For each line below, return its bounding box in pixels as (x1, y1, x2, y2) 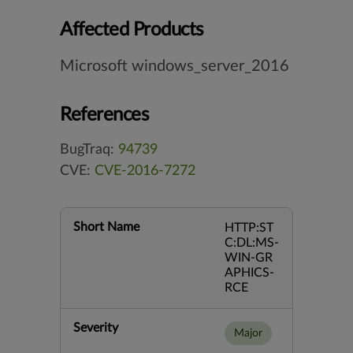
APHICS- (225, 266, 274, 279)
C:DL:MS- (225, 236, 279, 249)
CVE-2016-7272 (95, 164, 195, 178)
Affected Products (60, 20, 203, 39)
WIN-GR (225, 251, 273, 264)
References (60, 106, 149, 124)
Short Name (73, 221, 139, 233)
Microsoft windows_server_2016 (60, 58, 289, 74)
